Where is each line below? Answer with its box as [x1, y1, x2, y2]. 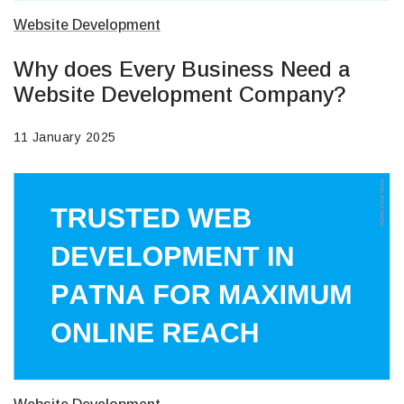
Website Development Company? [14, 82, 346, 107]
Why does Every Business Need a [14, 57, 350, 82]
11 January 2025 [14, 130, 116, 145]
